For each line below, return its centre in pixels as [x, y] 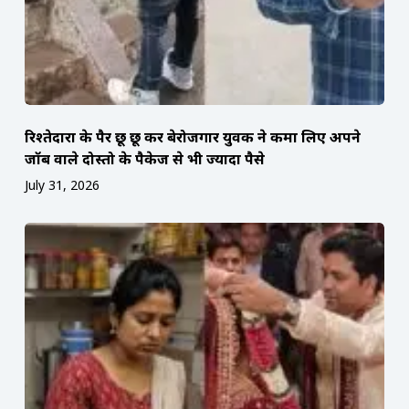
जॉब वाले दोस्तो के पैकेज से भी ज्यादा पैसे [144, 158]
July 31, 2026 [62, 184]
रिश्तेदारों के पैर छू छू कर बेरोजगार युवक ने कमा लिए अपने [192, 136]
